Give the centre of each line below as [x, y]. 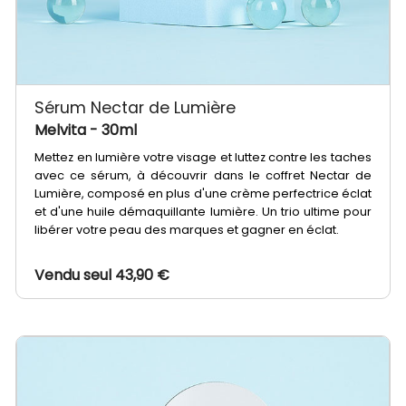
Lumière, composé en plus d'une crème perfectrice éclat [203, 193]
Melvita [63, 130]
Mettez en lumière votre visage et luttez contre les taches [203, 157]
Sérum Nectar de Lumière [135, 107]
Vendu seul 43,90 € [102, 275]
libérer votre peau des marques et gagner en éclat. [188, 229]
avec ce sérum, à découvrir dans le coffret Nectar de [203, 175]
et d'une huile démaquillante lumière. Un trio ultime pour [203, 211]
